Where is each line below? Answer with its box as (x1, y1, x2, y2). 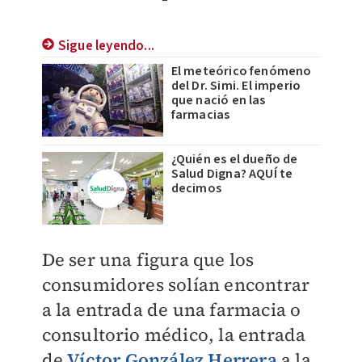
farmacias (170, 106, 230, 124)
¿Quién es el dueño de (170, 150, 298, 169)
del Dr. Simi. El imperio (170, 77, 301, 95)
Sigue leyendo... (57, 36, 154, 57)
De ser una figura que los (41, 247, 255, 272)
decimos (170, 179, 221, 198)
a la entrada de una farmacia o (41, 297, 301, 322)
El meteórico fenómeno (170, 62, 312, 81)
